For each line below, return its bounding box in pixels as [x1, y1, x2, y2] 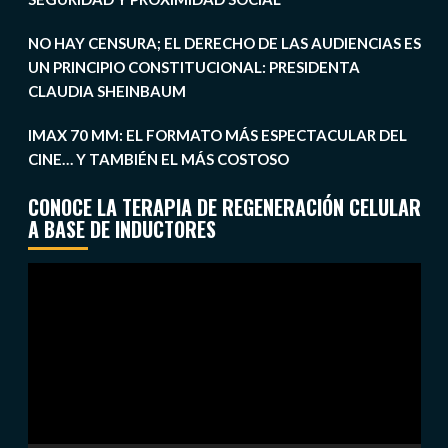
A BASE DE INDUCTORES [27, 214, 216, 245]
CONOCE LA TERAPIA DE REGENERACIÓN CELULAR [27, 192, 421, 223]
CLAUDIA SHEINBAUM [27, 82, 186, 101]
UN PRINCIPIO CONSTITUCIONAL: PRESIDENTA [27, 58, 360, 77]
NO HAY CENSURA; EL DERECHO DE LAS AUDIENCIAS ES [27, 34, 421, 53]
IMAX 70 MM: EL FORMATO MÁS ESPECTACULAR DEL [27, 126, 407, 145]
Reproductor [26, 265, 115, 285]
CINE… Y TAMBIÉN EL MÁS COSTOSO [27, 150, 289, 169]
